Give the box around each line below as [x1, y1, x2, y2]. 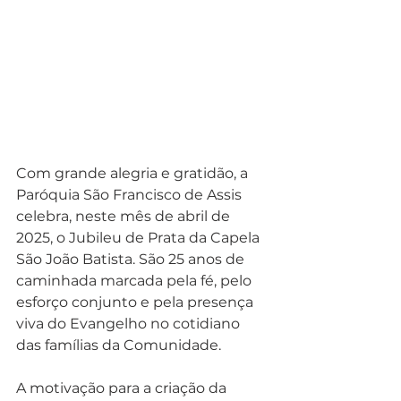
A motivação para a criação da [16, 380, 230, 397]
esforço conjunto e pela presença [16, 294, 257, 311]
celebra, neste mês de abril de [16, 208, 234, 226]
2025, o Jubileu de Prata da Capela [16, 229, 263, 247]
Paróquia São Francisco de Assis [16, 186, 245, 204]
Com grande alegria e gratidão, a [16, 165, 252, 183]
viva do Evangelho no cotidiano [16, 315, 243, 333]
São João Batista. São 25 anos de [16, 251, 248, 269]
